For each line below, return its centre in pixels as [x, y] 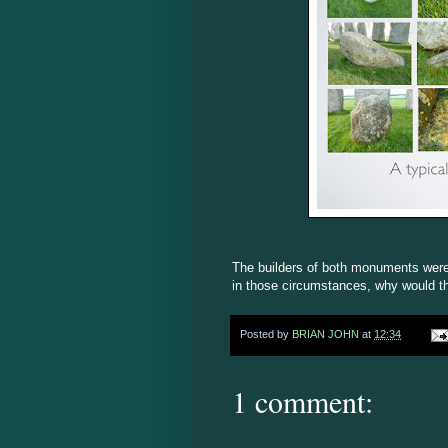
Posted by [266, 334]
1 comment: [302, 401]
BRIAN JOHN [325, 334]
